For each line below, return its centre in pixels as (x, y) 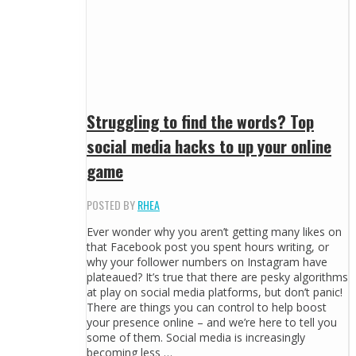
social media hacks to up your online (209, 145)
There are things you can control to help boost (207, 308)
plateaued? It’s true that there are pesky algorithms (217, 277)
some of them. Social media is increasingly (196, 338)
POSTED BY (112, 205)
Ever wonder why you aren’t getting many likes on (214, 232)
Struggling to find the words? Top (200, 121)
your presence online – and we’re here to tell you (212, 323)
